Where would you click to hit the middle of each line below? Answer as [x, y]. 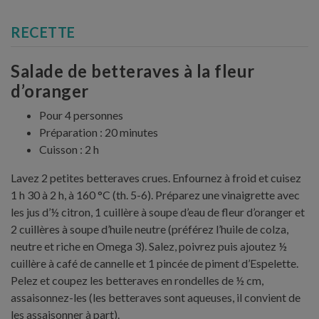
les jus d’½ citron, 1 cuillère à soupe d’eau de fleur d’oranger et [158, 211]
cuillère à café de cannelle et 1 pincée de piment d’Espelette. [155, 263]
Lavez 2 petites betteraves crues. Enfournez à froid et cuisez [156, 177]
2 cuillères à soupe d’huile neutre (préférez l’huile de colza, [150, 229]
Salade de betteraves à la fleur [133, 70]
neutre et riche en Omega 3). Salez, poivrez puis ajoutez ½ [149, 246]
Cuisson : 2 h [69, 149]
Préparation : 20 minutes [99, 132]
